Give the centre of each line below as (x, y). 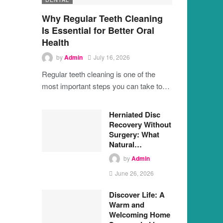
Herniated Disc (134, 114)
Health (55, 42)
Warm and (126, 204)
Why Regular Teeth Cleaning (102, 18)
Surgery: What (134, 134)
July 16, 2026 (111, 57)
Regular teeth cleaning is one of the (98, 74)
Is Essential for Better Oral (98, 30)
